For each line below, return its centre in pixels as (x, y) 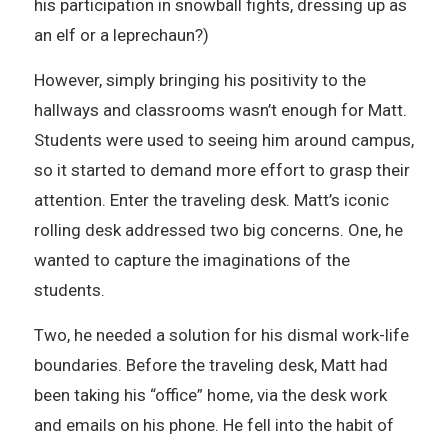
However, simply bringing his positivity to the (199, 79)
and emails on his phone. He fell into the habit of (213, 424)
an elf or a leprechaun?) (121, 34)
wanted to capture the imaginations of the (191, 259)
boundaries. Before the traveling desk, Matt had (210, 364)
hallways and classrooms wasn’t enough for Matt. (220, 109)
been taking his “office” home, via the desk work (210, 394)
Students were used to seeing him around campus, (223, 139)
